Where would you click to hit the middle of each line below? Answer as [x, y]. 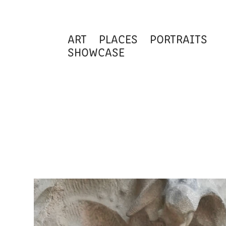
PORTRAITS [179, 38]
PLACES [119, 38]
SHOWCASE [96, 51]
